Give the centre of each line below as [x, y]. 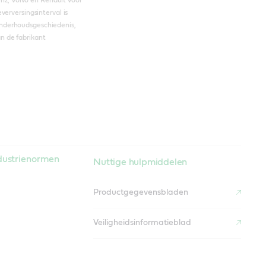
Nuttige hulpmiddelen [140, 162]
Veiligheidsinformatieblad [142, 223]
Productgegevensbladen [141, 193]
